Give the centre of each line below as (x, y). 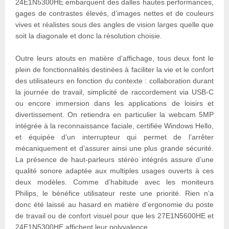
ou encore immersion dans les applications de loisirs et (114, 103)
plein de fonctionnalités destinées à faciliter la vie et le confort (114, 69)
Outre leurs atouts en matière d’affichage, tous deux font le (114, 58)
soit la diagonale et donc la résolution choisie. (89, 36)
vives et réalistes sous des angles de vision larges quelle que (114, 24)
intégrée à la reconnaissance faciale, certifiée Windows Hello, (114, 125)
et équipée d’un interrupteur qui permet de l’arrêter (114, 137)
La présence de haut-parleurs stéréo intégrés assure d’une (114, 159)
